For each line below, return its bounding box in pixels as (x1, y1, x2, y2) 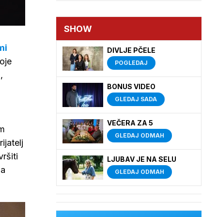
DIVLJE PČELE (107, 46, 155, 54)
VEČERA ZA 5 (107, 119, 153, 127)
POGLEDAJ (115, 59, 148, 66)
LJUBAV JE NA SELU (107, 155, 176, 163)
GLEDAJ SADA (115, 95, 157, 103)
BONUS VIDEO (107, 82, 155, 91)
